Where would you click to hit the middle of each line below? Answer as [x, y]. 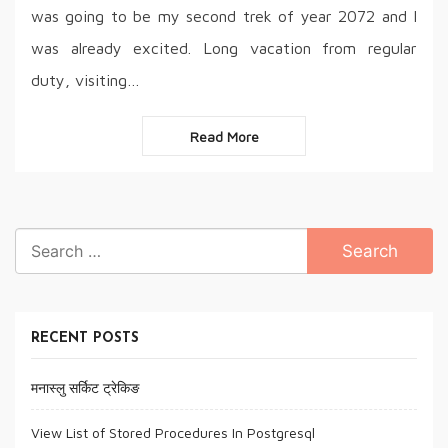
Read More [224, 136]
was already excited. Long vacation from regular [224, 48]
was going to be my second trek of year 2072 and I [224, 16]
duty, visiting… [85, 80]
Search [37, 239]
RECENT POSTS [84, 338]
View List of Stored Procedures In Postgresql [172, 433]
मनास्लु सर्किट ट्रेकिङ [85, 388]
